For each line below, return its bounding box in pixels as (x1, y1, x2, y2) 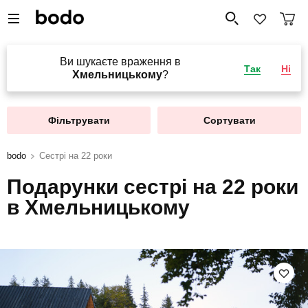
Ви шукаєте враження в (60, 56, 181, 67)
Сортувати (203, 115, 256, 126)
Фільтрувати (47, 115, 110, 126)
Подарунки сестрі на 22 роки (7, 175, 298, 198)
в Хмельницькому (7, 196, 190, 219)
